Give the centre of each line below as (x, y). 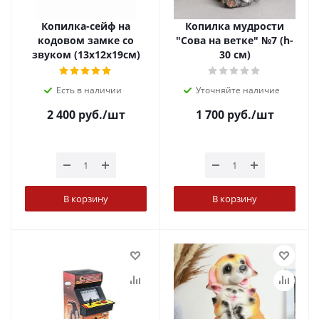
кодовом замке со (86, 40)
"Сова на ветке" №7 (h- (235, 40)
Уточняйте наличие (237, 90)
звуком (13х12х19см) (86, 54)
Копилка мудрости (235, 26)
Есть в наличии (89, 90)
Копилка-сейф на (86, 26)
